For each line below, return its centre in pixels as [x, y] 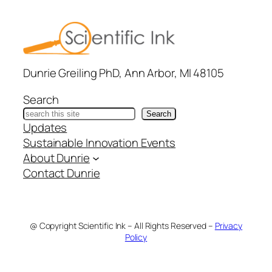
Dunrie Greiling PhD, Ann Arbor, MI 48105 [124, 73]
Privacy [229, 225]
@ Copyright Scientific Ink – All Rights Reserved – [122, 225]
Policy [136, 237]
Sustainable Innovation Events [100, 142]
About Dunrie [56, 158]
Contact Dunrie [62, 173]
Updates [45, 127]
